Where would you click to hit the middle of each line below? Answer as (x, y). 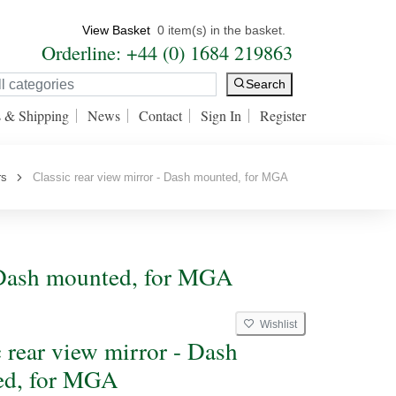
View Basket (116, 30)
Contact (160, 115)
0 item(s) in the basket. (221, 30)
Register (283, 115)
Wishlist (276, 324)
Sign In (221, 115)
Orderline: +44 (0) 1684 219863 (167, 52)
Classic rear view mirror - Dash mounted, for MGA (157, 177)
